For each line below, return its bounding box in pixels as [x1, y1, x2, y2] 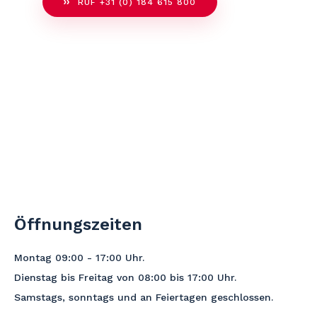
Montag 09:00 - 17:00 [14, 251, 125, 263]
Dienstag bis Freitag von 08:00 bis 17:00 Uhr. [14, 271, 236, 283]
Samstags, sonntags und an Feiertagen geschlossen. [14, 291, 273, 303]
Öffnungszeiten [14, 214, 142, 234]
